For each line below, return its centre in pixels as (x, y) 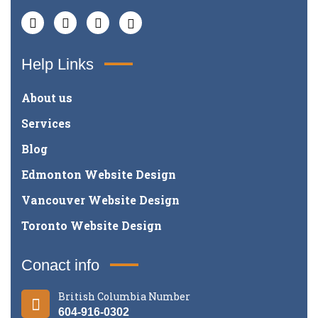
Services (46, 123)
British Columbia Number (124, 296)
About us (47, 97)
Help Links (57, 64)
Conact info (60, 265)
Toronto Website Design (92, 225)
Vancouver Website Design (100, 199)
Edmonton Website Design (99, 174)
